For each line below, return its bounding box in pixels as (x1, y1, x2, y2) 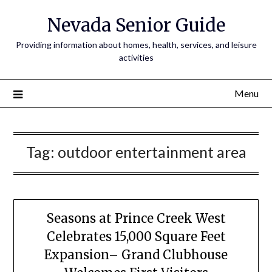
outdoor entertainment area (57, 143, 246, 161)
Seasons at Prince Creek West (46, 211, 226, 226)
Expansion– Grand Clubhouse (44, 247, 228, 263)
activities (118, 52, 154, 63)
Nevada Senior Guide (47, 14, 225, 36)
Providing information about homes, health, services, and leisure (15, 39, 257, 50)
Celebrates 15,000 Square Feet (46, 229, 226, 245)
